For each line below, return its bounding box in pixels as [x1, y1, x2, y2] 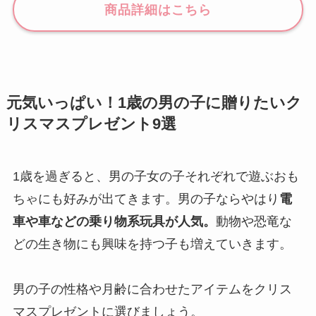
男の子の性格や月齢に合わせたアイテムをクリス [12, 282, 292, 297]
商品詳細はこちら [104, 2, 212, 17]
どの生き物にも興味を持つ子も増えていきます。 [12, 237, 292, 252]
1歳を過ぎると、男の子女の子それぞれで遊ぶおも [12, 169, 299, 184]
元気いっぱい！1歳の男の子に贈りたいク [6, 95, 302, 112]
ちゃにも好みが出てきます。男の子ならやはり [12, 192, 279, 207]
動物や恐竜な [215, 214, 292, 229]
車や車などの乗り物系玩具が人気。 [12, 214, 216, 229]
